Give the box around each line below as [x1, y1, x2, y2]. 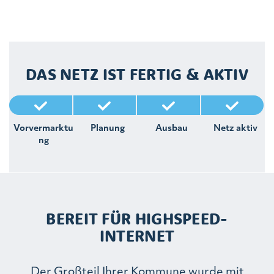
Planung [90, 121, 125, 133]
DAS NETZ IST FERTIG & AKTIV [25, 64, 249, 84]
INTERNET [99, 226, 175, 246]
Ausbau [155, 121, 188, 133]
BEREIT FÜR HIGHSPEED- [46, 209, 228, 229]
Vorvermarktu [13, 121, 74, 133]
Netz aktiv [213, 121, 257, 133]
